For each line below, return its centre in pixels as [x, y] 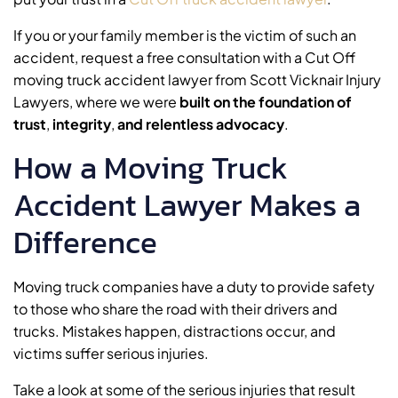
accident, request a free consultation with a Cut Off [184, 57]
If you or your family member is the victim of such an [185, 35]
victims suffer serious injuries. [111, 353]
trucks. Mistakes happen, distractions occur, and [175, 331]
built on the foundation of [266, 102]
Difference [85, 242]
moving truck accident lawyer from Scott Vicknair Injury [197, 80]
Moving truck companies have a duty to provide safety [194, 287]
